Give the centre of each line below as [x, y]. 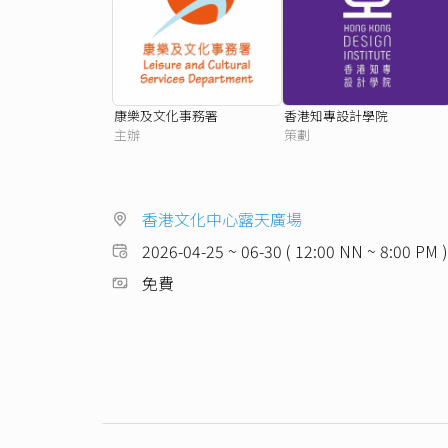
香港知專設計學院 [336, 115]
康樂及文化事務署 [166, 115]
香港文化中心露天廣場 [222, 218]
